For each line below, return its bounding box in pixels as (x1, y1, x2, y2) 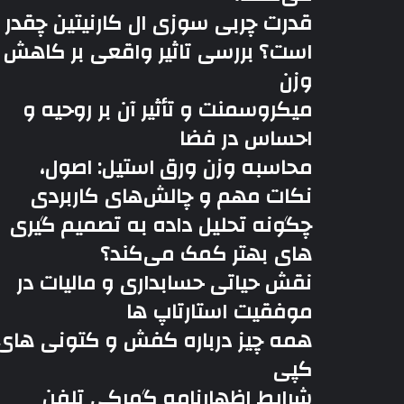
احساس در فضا (179, 120, 312, 158)
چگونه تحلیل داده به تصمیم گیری (9, 207, 312, 244)
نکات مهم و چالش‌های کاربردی (30, 178, 312, 216)
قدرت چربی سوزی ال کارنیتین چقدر (5, 5, 312, 42)
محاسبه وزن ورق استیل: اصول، (40, 149, 312, 187)
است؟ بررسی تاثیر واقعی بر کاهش (3, 33, 312, 71)
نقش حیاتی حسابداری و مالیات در (16, 264, 312, 302)
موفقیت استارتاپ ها (126, 293, 312, 331)
